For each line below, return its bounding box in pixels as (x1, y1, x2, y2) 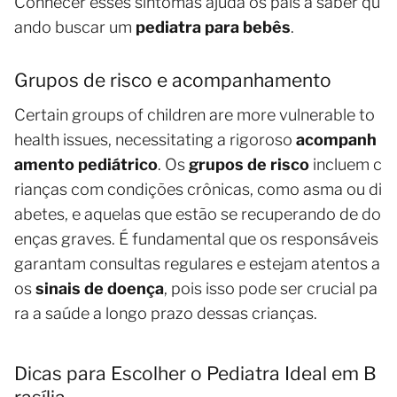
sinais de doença (35, 279, 164, 299)
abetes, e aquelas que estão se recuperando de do (14, 205, 381, 224)
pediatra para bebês (136, 18, 291, 37)
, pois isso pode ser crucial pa (164, 279, 378, 299)
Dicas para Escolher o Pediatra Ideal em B (14, 362, 377, 385)
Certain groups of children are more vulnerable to (14, 105, 378, 125)
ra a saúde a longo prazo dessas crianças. (14, 304, 317, 323)
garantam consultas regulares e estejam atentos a (14, 254, 380, 274)
